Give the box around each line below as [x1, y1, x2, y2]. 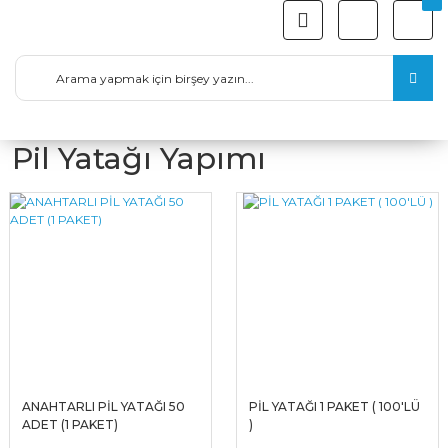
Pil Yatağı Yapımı [12, 140, 266, 177]
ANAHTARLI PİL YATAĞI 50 [22, 399, 185, 414]
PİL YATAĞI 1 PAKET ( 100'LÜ [249, 399, 420, 414]
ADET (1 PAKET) [22, 417, 118, 432]
